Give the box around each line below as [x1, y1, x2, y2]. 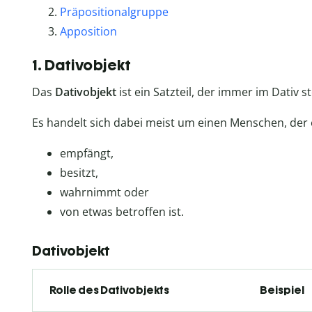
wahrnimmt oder [60, 185, 149, 201]
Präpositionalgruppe [60, 4, 169, 20]
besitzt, [60, 165, 98, 181]
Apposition [60, 24, 117, 40]
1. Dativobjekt [32, 56, 131, 75]
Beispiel [260, 283, 304, 297]
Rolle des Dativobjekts [49, 283, 169, 297]
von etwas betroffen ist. [60, 204, 184, 220]
